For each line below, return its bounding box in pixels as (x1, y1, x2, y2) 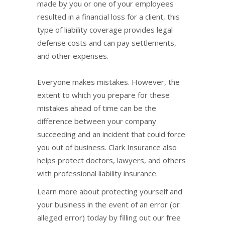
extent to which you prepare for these (37, 90, 170, 100)
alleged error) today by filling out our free (37, 212, 181, 222)
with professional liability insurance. (37, 168, 158, 178)
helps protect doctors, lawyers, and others (37, 155, 186, 165)
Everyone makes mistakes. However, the (37, 77, 180, 87)
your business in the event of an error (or (37, 199, 180, 209)
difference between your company (37, 116, 156, 126)
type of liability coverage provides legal (37, 25, 173, 35)
